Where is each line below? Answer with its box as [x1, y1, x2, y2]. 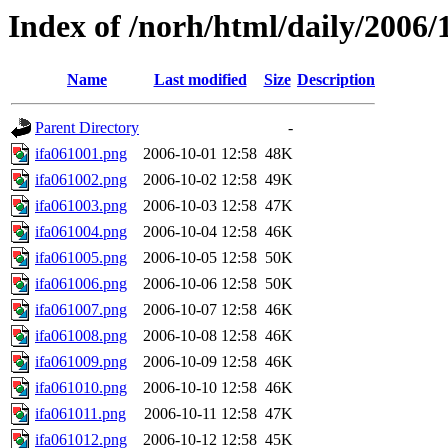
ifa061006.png [35, 275, 127, 293]
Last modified [153, 71, 247, 89]
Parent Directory [35, 119, 139, 137]
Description [297, 71, 375, 89]
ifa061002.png [35, 171, 127, 189]
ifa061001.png [35, 145, 127, 163]
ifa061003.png [35, 197, 127, 215]
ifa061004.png [35, 223, 127, 241]
